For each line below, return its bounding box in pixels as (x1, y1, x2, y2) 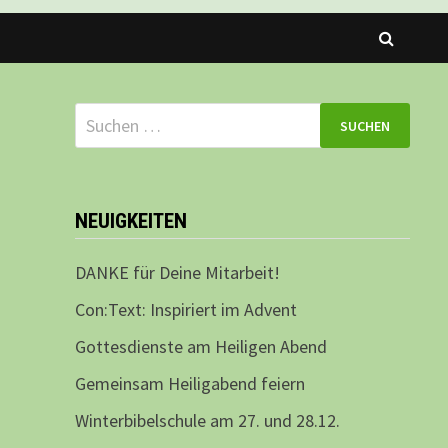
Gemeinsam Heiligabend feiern (74, 372, 305, 396)
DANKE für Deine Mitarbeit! (74, 261, 280, 285)
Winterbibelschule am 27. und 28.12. (74, 409, 340, 433)
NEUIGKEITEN (74, 209, 187, 234)
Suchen (73, 104, 127, 128)
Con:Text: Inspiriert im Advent (74, 298, 297, 322)
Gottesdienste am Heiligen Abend (74, 335, 327, 359)
